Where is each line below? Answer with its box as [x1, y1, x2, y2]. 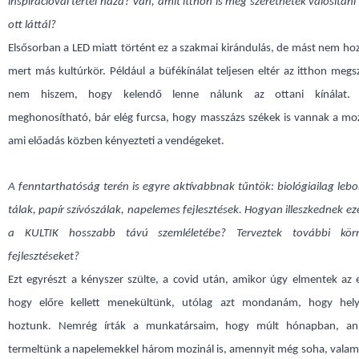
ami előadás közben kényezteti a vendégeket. [8, 135, 224, 147]
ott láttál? [8, 19, 56, 31]
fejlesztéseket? [8, 251, 79, 263]
